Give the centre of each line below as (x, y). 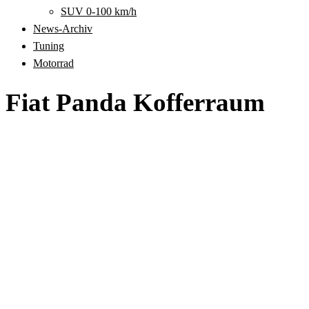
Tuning (49, 46)
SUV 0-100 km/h (99, 11)
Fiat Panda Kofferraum (135, 102)
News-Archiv (63, 29)
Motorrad (53, 63)
